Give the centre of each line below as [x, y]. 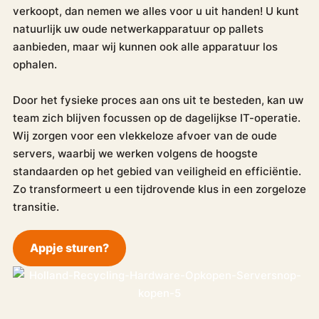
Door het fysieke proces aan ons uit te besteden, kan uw [158, 100]
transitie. [36, 206]
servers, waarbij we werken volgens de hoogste [135, 153]
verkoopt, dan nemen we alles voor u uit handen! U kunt [156, 11]
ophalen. [35, 64]
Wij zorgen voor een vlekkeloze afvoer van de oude [145, 135]
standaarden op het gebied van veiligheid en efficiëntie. [157, 171]
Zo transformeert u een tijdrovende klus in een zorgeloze [159, 189]
